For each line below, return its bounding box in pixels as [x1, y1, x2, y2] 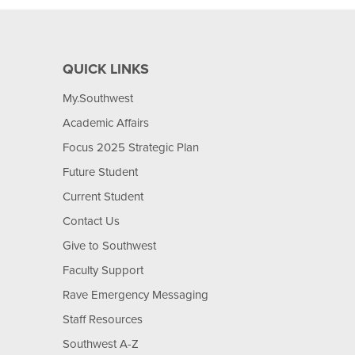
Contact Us [63, 214, 120, 228]
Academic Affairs [63, 116, 150, 130]
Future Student [63, 165, 139, 179]
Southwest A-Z [63, 337, 139, 351]
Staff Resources [63, 312, 143, 326]
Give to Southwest [63, 239, 157, 253]
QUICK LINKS [63, 60, 150, 78]
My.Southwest [63, 91, 134, 105]
